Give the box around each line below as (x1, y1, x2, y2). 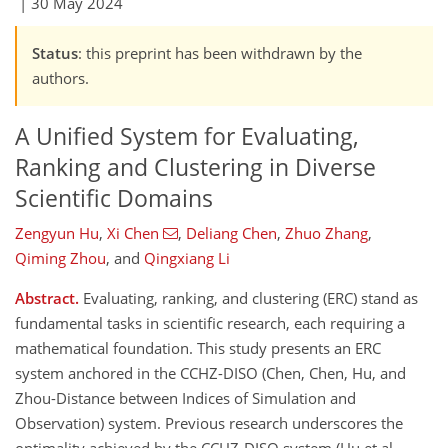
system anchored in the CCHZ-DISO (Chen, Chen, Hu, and (15, 363, 406, 384)
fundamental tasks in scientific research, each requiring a (15, 313, 405, 334)
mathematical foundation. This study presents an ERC (15, 338, 381, 359)
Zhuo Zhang (284, 223, 368, 244)
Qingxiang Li (144, 248, 230, 269)
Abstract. (15, 288, 79, 309)
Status (32, 42, 78, 63)
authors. (32, 67, 89, 88)
